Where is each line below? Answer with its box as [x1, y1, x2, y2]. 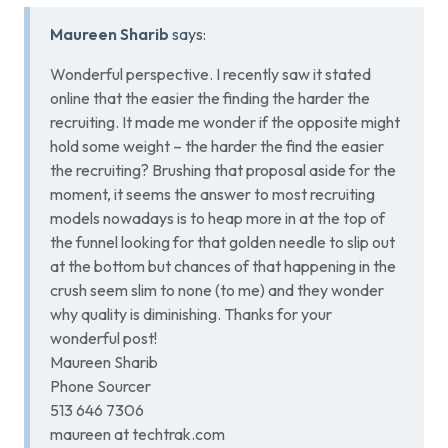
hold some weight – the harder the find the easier [50, 136, 384, 157]
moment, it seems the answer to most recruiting [50, 184, 375, 205]
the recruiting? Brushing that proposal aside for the [50, 160, 396, 181]
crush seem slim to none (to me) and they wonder [50, 280, 384, 301]
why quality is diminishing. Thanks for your [50, 304, 332, 325]
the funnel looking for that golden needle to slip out [50, 232, 395, 253]
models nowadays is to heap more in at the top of [50, 208, 385, 229]
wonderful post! [50, 328, 157, 349]
